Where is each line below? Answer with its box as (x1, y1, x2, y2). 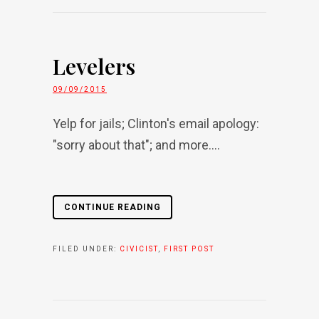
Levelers (53, 52, 135, 80)
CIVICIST (120, 245, 158, 253)
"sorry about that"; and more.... (53, 137, 220, 152)
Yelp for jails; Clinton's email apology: (53, 116, 259, 131)
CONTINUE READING (64, 202, 161, 212)
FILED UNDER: (53, 245, 120, 253)
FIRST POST (164, 245, 214, 253)
